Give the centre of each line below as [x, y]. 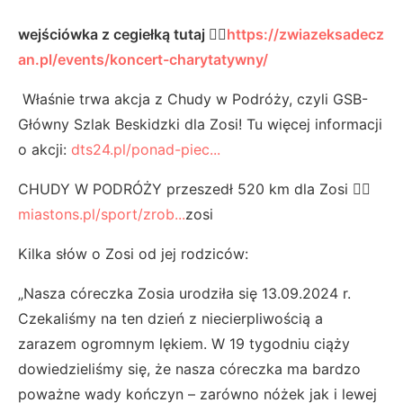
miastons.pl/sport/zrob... [102, 214]
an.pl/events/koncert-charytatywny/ [143, 59]
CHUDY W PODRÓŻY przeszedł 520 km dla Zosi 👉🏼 [194, 188]
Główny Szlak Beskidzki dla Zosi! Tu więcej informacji [200, 124]
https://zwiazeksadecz [305, 34]
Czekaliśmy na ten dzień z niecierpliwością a [170, 318]
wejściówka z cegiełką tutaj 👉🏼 [122, 34]
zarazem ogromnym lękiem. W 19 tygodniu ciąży [184, 343]
